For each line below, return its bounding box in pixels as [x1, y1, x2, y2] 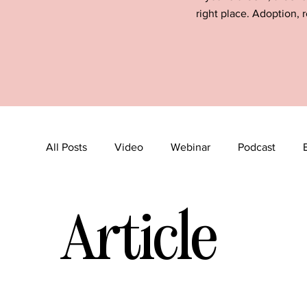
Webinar [171, 141, 211, 153]
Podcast [238, 141, 276, 153]
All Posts [46, 141, 88, 153]
